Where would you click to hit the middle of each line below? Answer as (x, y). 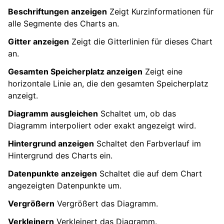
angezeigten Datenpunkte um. (65, 185)
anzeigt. (23, 95)
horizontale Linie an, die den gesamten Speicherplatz (108, 83)
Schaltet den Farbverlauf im (147, 143)
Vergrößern (31, 203)
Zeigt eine (162, 71)
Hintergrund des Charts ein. (60, 155)
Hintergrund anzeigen (51, 143)
